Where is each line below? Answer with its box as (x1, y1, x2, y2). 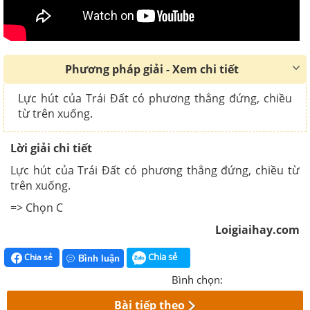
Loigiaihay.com (215, 222, 300, 238)
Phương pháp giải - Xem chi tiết (64, 62, 239, 77)
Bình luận (78, 253, 120, 264)
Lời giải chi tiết (10, 140, 92, 156)
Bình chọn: (172, 272, 223, 286)
